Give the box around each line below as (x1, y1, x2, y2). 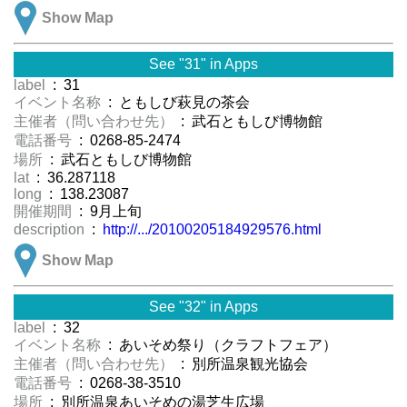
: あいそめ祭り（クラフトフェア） (104, 337, 337, 353)
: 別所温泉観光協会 (177, 356, 308, 372)
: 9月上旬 (75, 203, 142, 220)
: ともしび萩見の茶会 (104, 94, 250, 111)
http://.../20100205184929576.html (103, 222, 322, 238)
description (14, 222, 88, 238)
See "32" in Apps (149, 299, 258, 315)
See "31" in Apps (149, 56, 258, 73)
